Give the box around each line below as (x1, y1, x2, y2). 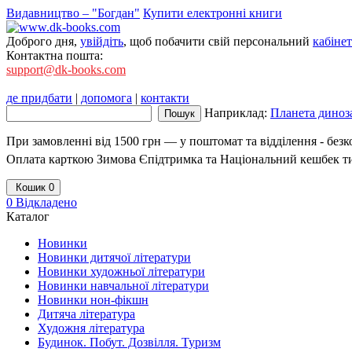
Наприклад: (204, 106, 270, 119)
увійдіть (80, 35, 123, 48)
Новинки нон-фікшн (38, 293, 148, 306)
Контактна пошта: (6, 49, 106, 62)
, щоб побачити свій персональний (123, 35, 313, 48)
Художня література (38, 321, 145, 335)
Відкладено (13, 196, 77, 209)
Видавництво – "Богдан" (6, 6, 140, 20)
